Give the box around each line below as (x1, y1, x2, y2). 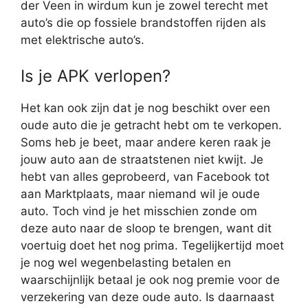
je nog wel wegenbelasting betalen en (21, 255, 231, 269)
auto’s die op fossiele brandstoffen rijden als (21, 16, 266, 30)
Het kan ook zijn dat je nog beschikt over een (21, 100, 270, 115)
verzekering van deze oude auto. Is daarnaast (21, 289, 274, 304)
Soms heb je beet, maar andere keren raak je (21, 135, 271, 149)
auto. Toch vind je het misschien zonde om (21, 203, 257, 218)
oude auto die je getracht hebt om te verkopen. (21, 118, 282, 132)
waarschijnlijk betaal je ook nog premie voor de (21, 272, 280, 287)
